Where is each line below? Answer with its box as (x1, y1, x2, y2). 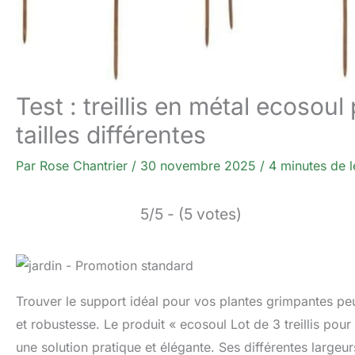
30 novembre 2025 (140, 157, 260, 174)
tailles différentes (16, 120, 206, 149)
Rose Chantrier (40, 157, 132, 174)
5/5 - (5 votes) (140, 204, 242, 223)
